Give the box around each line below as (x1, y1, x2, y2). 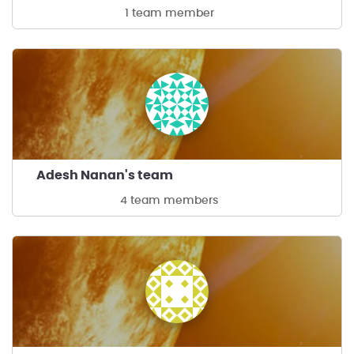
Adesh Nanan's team (36, 169, 173, 182)
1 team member (124, 8, 214, 19)
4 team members (120, 195, 218, 206)
